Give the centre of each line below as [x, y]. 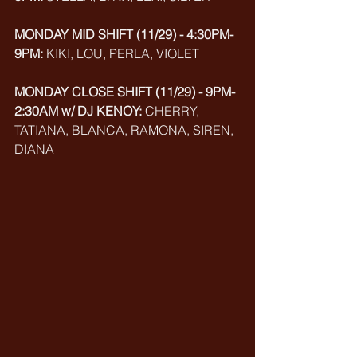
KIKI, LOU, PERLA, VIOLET [121, 53]
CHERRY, [174, 111]
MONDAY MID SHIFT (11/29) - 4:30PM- [124, 34]
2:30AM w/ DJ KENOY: [80, 111]
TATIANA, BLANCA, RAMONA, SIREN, [126, 130]
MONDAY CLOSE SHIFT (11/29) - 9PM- [125, 92]
